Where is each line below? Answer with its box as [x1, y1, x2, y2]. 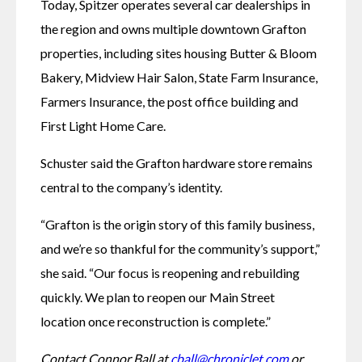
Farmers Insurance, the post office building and [40, 93, 298, 109]
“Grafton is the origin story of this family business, [40, 216, 314, 232]
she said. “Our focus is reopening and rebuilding [40, 264, 300, 280]
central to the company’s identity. [40, 179, 222, 195]
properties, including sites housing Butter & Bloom [40, 44, 317, 61]
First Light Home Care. [40, 117, 166, 133]
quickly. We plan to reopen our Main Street [40, 288, 275, 305]
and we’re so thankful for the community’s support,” [40, 240, 320, 256]
